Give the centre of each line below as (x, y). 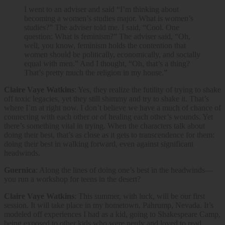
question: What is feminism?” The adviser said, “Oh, (107, 36)
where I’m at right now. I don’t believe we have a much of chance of (113, 107)
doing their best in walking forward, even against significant (99, 144)
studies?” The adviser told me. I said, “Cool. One (102, 27)
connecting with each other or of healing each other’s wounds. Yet (108, 117)
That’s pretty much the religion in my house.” (96, 72)
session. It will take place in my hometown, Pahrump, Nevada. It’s (109, 205)
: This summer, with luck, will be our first (140, 196)
